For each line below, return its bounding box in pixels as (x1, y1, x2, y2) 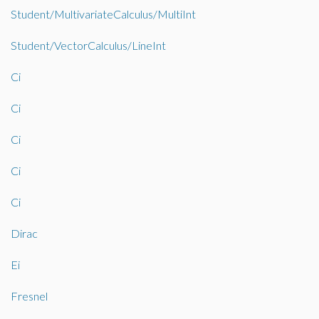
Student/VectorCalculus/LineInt (11, 38, 166, 52)
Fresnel (11, 289, 48, 303)
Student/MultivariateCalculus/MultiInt (11, 7, 196, 21)
